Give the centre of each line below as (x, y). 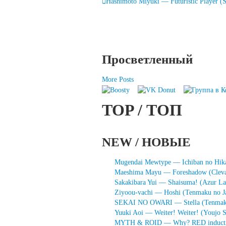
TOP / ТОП (142, 110)
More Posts (118, 79)
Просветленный (147, 59)
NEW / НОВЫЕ (146, 142)
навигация (149, 16)
